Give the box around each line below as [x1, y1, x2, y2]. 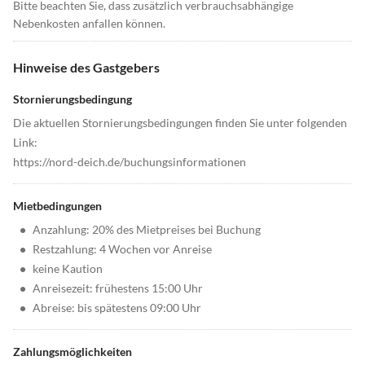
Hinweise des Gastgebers [13, 59, 160, 76]
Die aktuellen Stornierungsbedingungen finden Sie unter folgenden [13, 116, 347, 130]
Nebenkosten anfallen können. [13, 16, 165, 31]
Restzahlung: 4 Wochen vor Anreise [33, 242, 212, 257]
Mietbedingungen [13, 199, 102, 213]
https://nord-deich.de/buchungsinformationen [13, 155, 246, 169]
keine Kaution [33, 262, 103, 276]
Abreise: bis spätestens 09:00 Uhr [33, 301, 201, 315]
